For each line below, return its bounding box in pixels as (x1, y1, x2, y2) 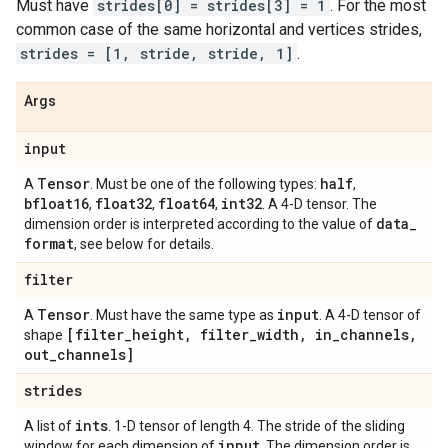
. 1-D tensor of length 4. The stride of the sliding (108, 418, 405, 434)
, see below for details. (74, 236, 214, 252)
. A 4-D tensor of (319, 307, 421, 323)
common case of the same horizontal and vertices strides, (16, 20, 422, 39)
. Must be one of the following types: (90, 176, 320, 192)
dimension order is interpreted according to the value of (24, 216, 376, 232)
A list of (24, 418, 75, 434)
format (24, 234, 74, 253)
